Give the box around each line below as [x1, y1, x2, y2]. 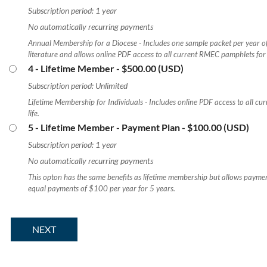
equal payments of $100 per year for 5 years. [28, 184, 175, 193]
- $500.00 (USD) [116, 62, 184, 74]
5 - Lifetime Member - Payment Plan [28, 121, 180, 133]
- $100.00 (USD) [182, 121, 249, 133]
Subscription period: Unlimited [28, 80, 128, 91]
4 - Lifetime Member [28, 62, 114, 74]
